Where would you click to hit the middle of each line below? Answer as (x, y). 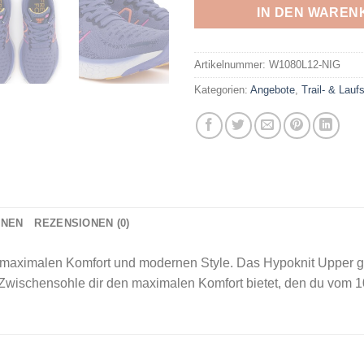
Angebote (273, 89)
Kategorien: (222, 89)
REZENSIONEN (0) (82, 223)
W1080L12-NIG (305, 64)
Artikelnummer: (232, 64)
